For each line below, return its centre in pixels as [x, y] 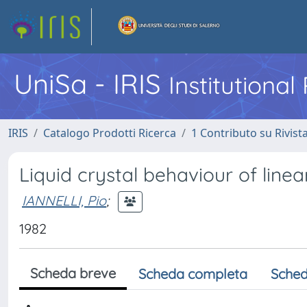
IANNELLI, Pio [64, 200]
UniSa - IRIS [91, 84]
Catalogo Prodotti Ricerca [110, 133]
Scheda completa [193, 274]
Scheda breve [73, 273]
